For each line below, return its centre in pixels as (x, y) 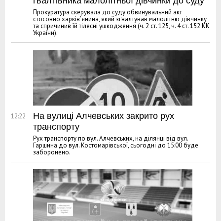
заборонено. (52, 152)
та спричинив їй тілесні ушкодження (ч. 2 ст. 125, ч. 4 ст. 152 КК (121, 26)
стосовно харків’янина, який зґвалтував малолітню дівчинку (120, 19)
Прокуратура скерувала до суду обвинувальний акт (108, 12)
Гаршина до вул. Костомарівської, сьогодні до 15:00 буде (116, 145)
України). (45, 33)
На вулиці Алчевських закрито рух (104, 116)
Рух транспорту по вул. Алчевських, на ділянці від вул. (110, 138)
